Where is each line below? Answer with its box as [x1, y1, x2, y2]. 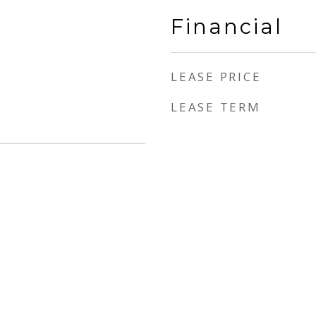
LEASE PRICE [171, 68, 262, 85]
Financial [171, 14, 283, 39]
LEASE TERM [171, 99, 261, 115]
